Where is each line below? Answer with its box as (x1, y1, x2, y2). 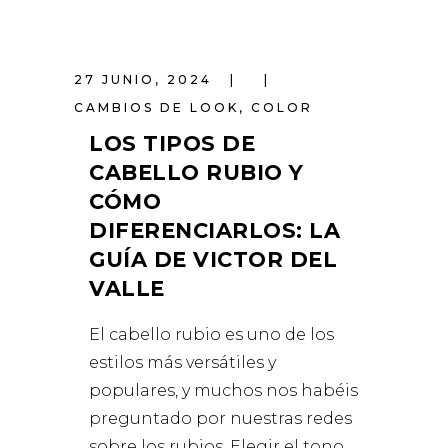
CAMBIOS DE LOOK (74, 100, 239, 115)
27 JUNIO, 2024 (74, 72, 218, 87)
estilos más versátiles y (89, 353, 276, 372)
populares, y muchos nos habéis (89, 381, 358, 400)
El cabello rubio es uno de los (89, 325, 334, 344)
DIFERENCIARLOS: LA (89, 218, 341, 243)
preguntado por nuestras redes (89, 409, 352, 428)
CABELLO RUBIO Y (89, 160, 304, 185)
